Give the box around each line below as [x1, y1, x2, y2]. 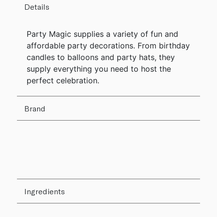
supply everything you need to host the [27, 64, 171, 74]
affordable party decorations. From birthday [27, 41, 190, 51]
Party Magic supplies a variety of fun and [27, 29, 178, 39]
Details [24, 2, 49, 12]
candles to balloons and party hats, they [27, 52, 175, 62]
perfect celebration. [27, 76, 99, 86]
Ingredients [24, 186, 65, 196]
